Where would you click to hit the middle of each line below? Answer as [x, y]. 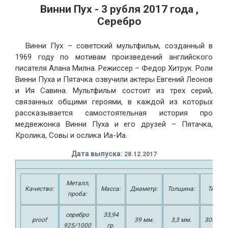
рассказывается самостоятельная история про [114, 113]
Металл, [77, 183]
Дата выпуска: [98, 153]
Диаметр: [144, 189]
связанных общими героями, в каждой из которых [114, 102]
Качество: [39, 189]
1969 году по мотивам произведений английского [114, 57]
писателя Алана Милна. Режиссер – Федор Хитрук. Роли [114, 68]
